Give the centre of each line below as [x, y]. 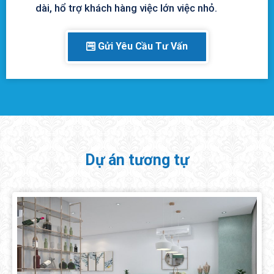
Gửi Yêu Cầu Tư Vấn [143, 46]
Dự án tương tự [137, 160]
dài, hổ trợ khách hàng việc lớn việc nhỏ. [126, 8]
